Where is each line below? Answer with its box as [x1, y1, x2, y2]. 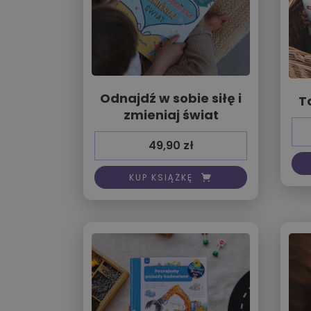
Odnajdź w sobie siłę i [100, 90, 242, 108]
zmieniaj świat [123, 106, 219, 124]
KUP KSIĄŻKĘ [129, 171, 193, 183]
